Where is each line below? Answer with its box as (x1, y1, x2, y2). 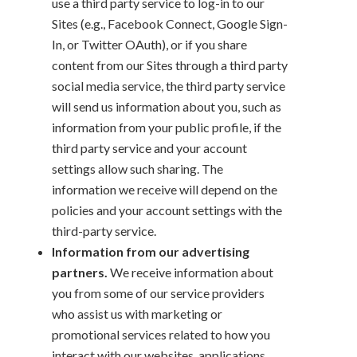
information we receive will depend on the (52, 181, 277, 197)
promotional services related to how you (52, 326, 270, 342)
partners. (52, 264, 110, 280)
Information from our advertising (52, 243, 249, 259)
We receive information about (110, 264, 273, 280)
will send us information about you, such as (52, 98, 281, 114)
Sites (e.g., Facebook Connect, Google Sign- (52, 15, 288, 31)
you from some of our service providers (52, 284, 265, 300)
